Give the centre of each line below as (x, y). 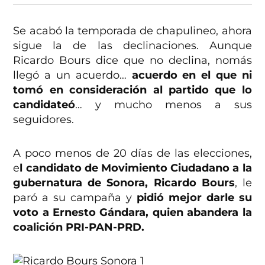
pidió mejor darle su (194, 198)
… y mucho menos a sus (164, 105)
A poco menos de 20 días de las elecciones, (132, 153)
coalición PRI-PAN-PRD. (79, 227)
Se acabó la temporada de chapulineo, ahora (132, 31)
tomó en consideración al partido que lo (132, 90)
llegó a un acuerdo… (72, 75)
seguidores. (44, 120)
